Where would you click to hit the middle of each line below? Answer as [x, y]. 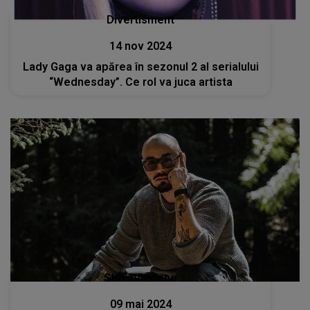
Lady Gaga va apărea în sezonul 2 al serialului [140, 66]
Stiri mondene [141, 277]
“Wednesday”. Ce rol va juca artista [140, 82]
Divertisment [141, 19]
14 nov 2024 [141, 46]
